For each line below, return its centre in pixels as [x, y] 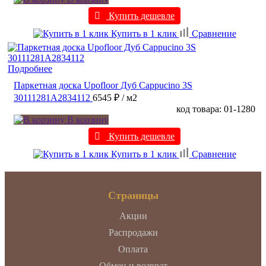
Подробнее [30, 68]
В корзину [87, 119]
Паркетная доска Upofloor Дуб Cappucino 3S [103, 85]
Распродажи [133, 232]
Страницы [133, 195]
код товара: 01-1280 [216, 109]
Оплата [133, 249]
